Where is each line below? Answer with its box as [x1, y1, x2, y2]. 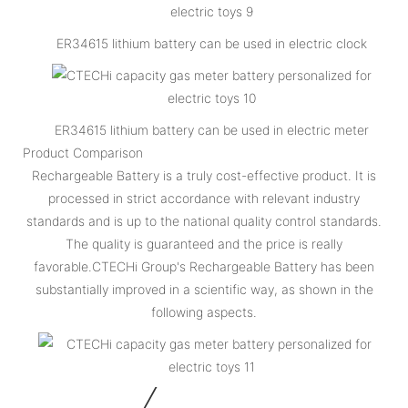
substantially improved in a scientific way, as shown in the [35, 280, 373, 297]
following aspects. [151, 303, 257, 320]
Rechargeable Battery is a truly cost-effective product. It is [32, 167, 376, 183]
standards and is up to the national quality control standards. [26, 212, 382, 229]
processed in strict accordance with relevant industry [48, 189, 360, 206]
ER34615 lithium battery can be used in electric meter [54, 121, 369, 138]
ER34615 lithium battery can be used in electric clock [56, 35, 367, 51]
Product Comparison [23, 144, 143, 160]
